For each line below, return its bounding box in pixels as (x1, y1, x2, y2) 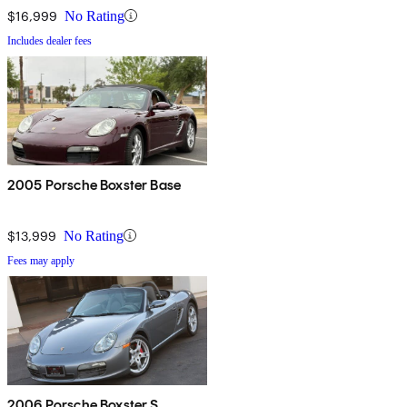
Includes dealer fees (7, 34, 92, 47)
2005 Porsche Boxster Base (7, 175, 181, 194)
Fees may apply (7, 253, 74, 267)
